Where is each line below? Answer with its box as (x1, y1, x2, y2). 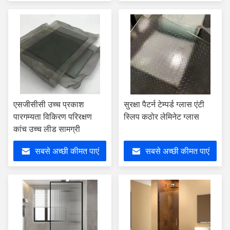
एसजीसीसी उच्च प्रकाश (13, 100, 84, 109)
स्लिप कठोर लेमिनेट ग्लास (124, 112, 199, 121)
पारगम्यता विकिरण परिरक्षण (13, 112, 92, 121)
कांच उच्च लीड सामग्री (13, 125, 80, 133)
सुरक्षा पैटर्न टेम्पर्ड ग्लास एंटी (124, 100, 204, 109)
